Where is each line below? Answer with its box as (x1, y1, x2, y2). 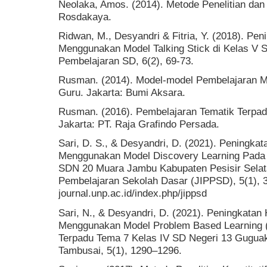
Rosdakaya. (58, 10, 111, 23)
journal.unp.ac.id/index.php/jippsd (58, 187, 207, 200)
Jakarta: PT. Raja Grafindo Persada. (58, 118, 219, 131)
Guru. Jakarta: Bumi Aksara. (58, 86, 185, 99)
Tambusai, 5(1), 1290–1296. (58, 244, 182, 256)
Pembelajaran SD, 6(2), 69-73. (58, 54, 194, 67)
